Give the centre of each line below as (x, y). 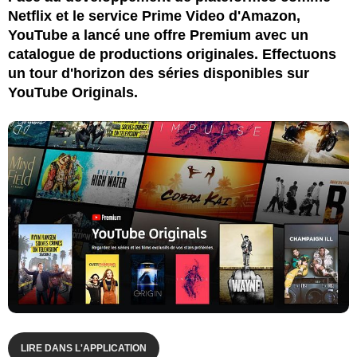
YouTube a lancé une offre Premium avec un (158, 35)
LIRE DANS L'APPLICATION (84, 348)
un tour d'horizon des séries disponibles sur (159, 73)
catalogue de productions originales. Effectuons (172, 54)
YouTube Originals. (73, 92)
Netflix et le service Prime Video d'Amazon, (154, 16)
